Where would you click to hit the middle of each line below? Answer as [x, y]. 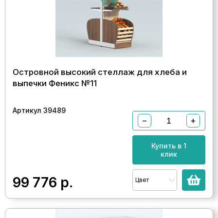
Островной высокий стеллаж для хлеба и [100, 72]
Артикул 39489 [39, 110]
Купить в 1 [169, 146]
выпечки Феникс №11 [55, 83]
